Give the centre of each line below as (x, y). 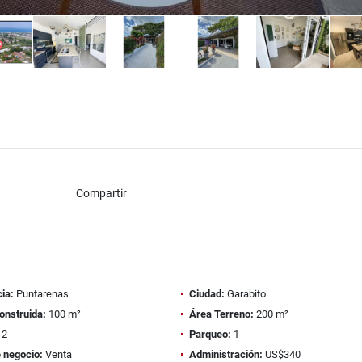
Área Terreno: (221, 314)
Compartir (101, 193)
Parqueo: (210, 334)
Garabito (245, 294)
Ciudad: (207, 294)
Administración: (226, 354)
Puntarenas (41, 294)
